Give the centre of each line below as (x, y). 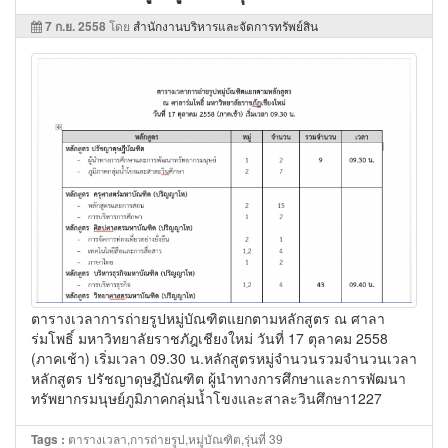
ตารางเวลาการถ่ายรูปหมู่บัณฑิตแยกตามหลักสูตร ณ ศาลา (208, 318)
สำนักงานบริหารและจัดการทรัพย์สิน (225, 25)
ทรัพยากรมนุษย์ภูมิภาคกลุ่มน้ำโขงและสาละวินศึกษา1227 (206, 398)
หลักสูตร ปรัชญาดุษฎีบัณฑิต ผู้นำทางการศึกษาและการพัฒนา (218, 378)
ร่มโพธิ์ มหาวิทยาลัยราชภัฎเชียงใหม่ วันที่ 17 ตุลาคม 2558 (209, 338)
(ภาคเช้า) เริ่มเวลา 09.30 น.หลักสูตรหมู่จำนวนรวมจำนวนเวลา (224, 358)
